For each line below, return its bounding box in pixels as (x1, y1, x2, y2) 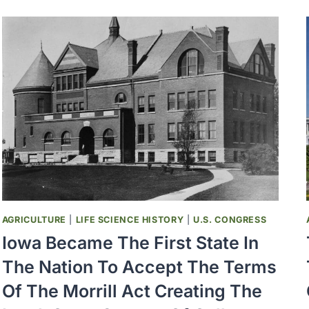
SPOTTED (63, 2, 114, 14)
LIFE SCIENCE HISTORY (75, 214, 184, 225)
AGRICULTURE (1, 214, 66, 225)
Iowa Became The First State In (1, 232, 259, 254)
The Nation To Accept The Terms (1, 257, 277, 278)
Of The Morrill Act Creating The (1, 281, 262, 302)
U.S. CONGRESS (193, 214, 267, 225)
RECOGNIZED (63, 66, 134, 78)
